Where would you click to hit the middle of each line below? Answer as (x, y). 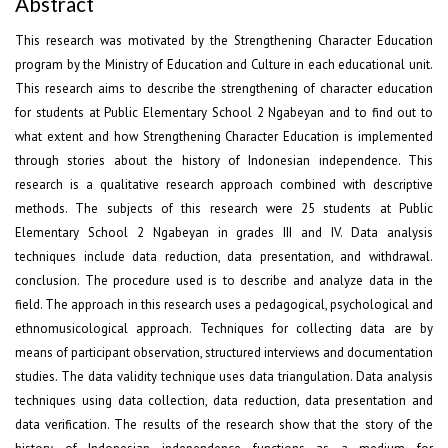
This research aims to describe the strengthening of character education (224, 89)
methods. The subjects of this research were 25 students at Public (224, 209)
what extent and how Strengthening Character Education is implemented (224, 137)
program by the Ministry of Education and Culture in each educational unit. (224, 65)
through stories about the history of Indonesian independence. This (224, 161)
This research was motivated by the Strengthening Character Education (224, 41)
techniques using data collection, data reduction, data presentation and (224, 401)
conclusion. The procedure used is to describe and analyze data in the (224, 281)
